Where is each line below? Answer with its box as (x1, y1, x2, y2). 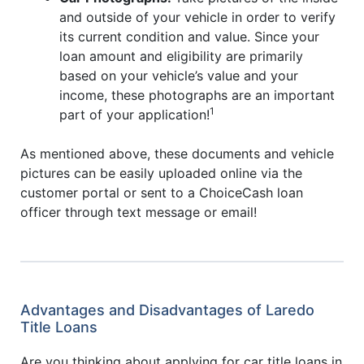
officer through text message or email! (20, 203, 257, 220)
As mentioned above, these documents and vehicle (20, 145, 334, 162)
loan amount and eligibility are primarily (59, 47, 303, 64)
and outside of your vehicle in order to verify (59, 8, 336, 25)
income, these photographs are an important (59, 86, 335, 103)
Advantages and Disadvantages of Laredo (20, 301, 314, 318)
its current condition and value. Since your (59, 28, 319, 45)
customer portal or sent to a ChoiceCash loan (20, 184, 303, 201)
